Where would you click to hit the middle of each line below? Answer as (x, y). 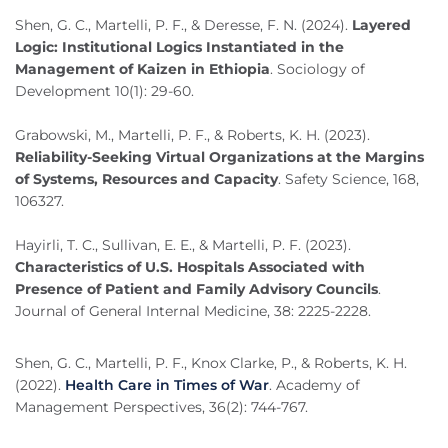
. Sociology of (317, 69)
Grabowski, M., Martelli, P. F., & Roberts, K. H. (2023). (192, 135)
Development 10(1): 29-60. (104, 91)
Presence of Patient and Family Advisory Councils (196, 289)
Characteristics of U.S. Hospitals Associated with (190, 267)
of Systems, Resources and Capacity (146, 179)
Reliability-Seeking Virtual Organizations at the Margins (219, 157)
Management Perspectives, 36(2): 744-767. (161, 407)
